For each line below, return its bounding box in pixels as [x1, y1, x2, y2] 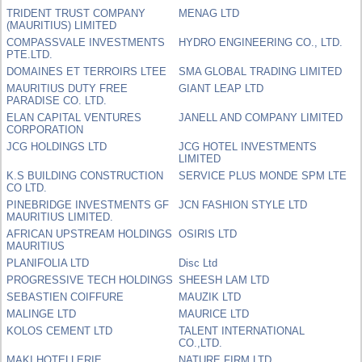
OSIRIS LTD [179, 227, 238, 240]
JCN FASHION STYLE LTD [179, 198, 308, 211]
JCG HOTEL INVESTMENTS [179, 140, 318, 153]
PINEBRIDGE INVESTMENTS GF [6, 198, 170, 211]
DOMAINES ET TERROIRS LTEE [6, 65, 167, 78]
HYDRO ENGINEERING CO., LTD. [179, 36, 343, 48]
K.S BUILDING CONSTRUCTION [6, 169, 164, 182]
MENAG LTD [179, 6, 240, 19]
